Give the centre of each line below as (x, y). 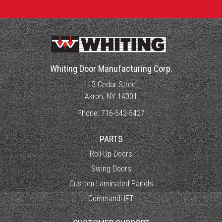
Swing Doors (111, 168)
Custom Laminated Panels (111, 183)
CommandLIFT (111, 198)
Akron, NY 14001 (111, 96)
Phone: (89, 113)
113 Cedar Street (111, 84)
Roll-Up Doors (111, 154)
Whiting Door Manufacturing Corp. (111, 69)
